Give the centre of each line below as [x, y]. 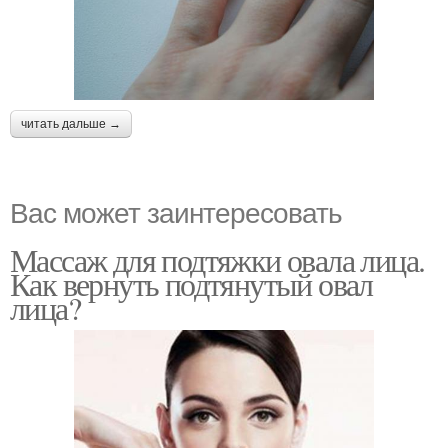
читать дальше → [71, 123]
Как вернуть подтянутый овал [191, 283]
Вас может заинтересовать [176, 210]
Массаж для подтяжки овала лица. [217, 259]
